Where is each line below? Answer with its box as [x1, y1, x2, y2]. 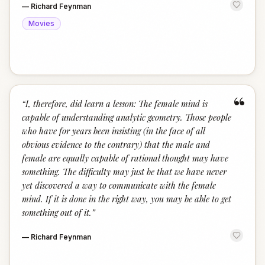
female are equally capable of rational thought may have [22, 152, 228, 164]
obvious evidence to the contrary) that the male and [22, 138, 210, 150]
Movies [28, 19, 54, 28]
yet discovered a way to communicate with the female [22, 179, 216, 191]
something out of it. [22, 206, 92, 218]
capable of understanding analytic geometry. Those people [22, 111, 231, 123]
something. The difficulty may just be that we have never [22, 166, 227, 177]
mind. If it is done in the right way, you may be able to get [22, 193, 231, 205]
